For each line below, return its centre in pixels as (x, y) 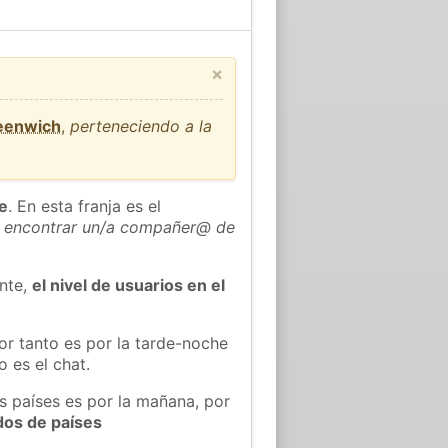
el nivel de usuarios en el (129, 284)
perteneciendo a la (141, 125)
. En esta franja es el (85, 205)
